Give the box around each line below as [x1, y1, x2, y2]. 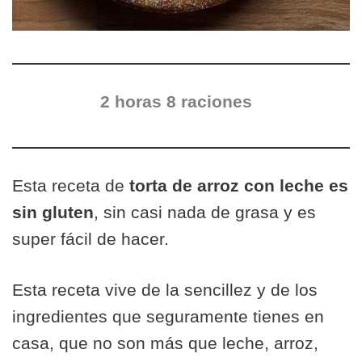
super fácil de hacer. [12, 229, 169, 248]
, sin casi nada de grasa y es [94, 203, 316, 221]
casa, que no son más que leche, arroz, [12, 334, 318, 352]
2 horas [100, 92, 166, 111]
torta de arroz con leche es [129, 176, 348, 195]
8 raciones [166, 92, 257, 111]
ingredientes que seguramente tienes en [12, 307, 324, 326]
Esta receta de [12, 176, 129, 195]
